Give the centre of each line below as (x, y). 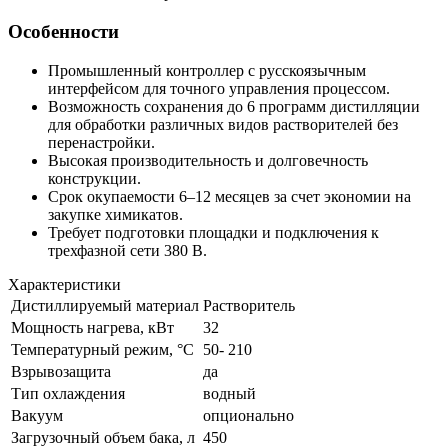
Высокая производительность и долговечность (208, 160)
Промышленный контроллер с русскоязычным (207, 70)
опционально (248, 415)
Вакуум (37, 415)
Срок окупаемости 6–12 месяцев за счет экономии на (229, 196)
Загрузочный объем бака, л (103, 437)
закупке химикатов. (115, 214)
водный (229, 393)
